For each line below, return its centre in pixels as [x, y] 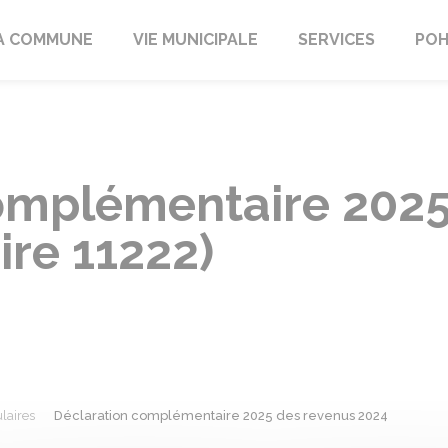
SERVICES [336, 39]
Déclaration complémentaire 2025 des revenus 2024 [220, 415]
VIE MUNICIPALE [195, 39]
